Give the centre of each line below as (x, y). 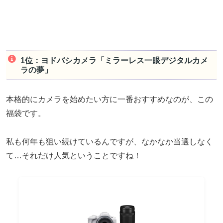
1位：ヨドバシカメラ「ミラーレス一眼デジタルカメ (114, 60)
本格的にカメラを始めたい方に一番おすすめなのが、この (110, 100)
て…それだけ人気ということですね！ (74, 155)
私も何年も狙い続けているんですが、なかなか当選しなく (110, 141)
